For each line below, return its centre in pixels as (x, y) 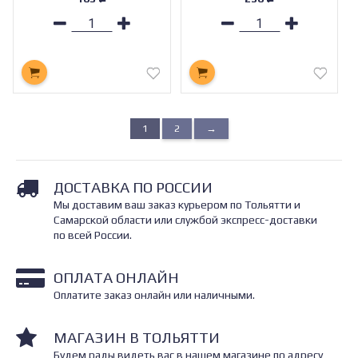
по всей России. (93, 235)
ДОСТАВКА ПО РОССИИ (133, 187)
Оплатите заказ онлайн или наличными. (154, 294)
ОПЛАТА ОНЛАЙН (116, 277)
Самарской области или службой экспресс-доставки (185, 219)
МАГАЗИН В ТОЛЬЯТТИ (137, 337)
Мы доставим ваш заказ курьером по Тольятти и (177, 204)
